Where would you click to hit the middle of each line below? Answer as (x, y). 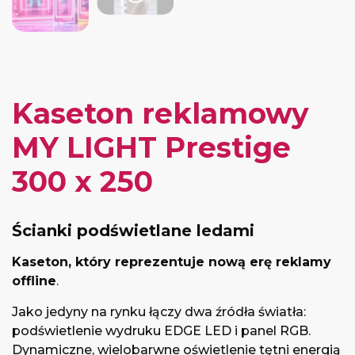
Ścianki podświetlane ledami (133, 231)
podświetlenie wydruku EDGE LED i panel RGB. (161, 331)
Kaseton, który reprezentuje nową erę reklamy (172, 262)
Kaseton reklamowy (160, 113)
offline (34, 281)
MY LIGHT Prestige (151, 147)
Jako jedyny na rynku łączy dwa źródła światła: (159, 312)
